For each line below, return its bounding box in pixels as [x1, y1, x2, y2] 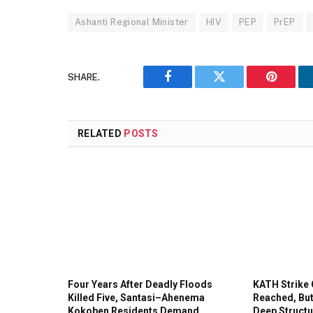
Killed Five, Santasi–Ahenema [68, 291, 205, 303]
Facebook [166, 80, 216, 94]
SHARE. [68, 71, 100, 82]
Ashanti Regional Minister [75, 17, 189, 28]
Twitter [218, 80, 255, 94]
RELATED [78, 128, 124, 140]
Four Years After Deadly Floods [68, 278, 212, 290]
